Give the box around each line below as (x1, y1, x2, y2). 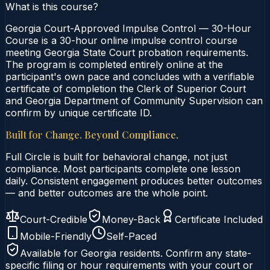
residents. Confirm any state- (116, 246, 251, 259)
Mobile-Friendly (20, 230, 92, 242)
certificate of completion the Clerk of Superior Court (5, 82, 246, 95)
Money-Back (102, 213, 160, 225)
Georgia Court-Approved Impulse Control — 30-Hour (5, 22, 251, 34)
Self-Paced (106, 230, 157, 242)
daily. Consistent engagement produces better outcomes (5, 174, 262, 187)
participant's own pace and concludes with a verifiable (5, 70, 254, 83)
